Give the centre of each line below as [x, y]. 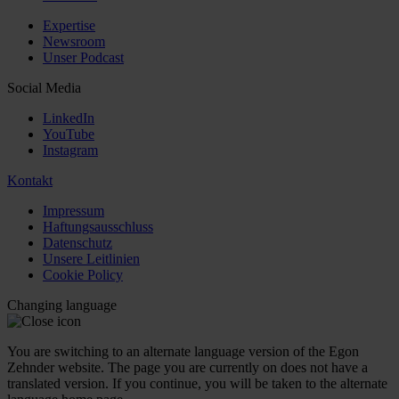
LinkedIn [69, 118]
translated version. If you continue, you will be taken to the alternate [197, 383]
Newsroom [74, 41]
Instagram [70, 150]
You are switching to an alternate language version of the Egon [183, 351]
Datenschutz [77, 242]
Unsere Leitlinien [91, 258]
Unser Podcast [83, 57]
